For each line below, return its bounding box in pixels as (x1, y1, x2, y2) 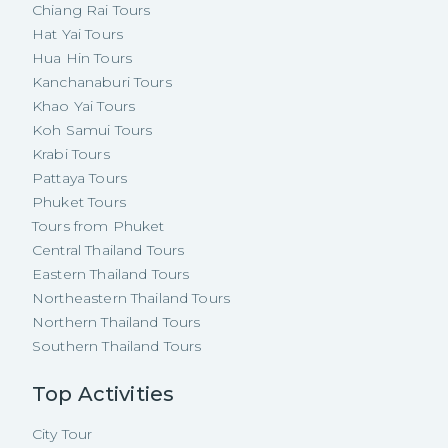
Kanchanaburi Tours (32, 73, 172, 92)
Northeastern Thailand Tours (32, 289, 231, 308)
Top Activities (32, 382, 175, 407)
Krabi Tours (32, 145, 110, 164)
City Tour (32, 425, 93, 444)
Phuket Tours (32, 193, 126, 212)
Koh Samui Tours (32, 121, 153, 140)
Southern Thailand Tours (32, 337, 202, 356)
